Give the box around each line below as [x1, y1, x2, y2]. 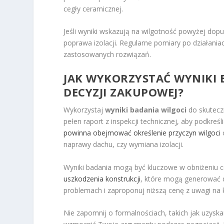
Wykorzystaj [63, 105, 105, 115]
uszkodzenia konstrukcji [63, 173, 141, 183]
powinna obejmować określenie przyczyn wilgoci [63, 128, 221, 138]
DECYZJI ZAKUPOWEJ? [63, 84, 184, 100]
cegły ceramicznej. [63, 3, 123, 13]
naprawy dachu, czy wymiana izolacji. [63, 139, 184, 149]
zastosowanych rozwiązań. [63, 49, 151, 59]
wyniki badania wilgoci [105, 105, 187, 115]
